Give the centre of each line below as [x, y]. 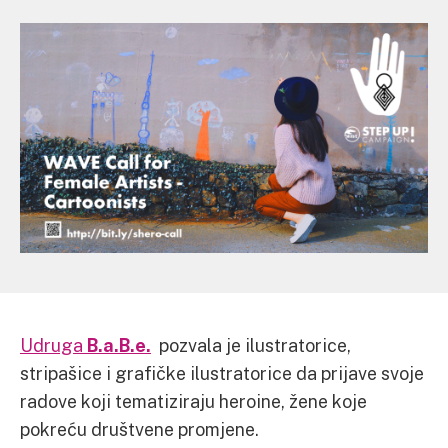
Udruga [51, 344]
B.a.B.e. [117, 344]
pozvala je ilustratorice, [253, 344]
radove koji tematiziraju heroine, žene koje [193, 400]
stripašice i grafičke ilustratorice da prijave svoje [222, 372]
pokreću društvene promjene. [139, 428]
